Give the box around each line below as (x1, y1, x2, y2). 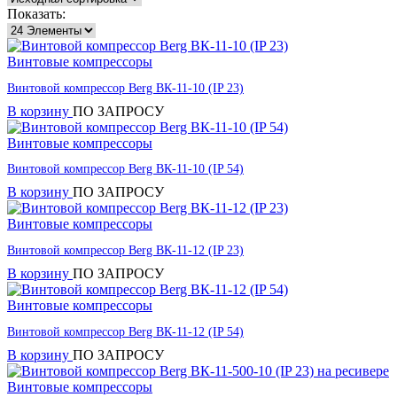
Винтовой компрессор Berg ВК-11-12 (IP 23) (7, 244, 244, 258)
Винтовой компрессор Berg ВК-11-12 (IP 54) (7, 324, 244, 339)
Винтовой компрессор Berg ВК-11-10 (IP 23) (7, 81, 244, 95)
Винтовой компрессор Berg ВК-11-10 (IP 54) (7, 162, 244, 176)
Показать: (7, 6, 66, 22)
